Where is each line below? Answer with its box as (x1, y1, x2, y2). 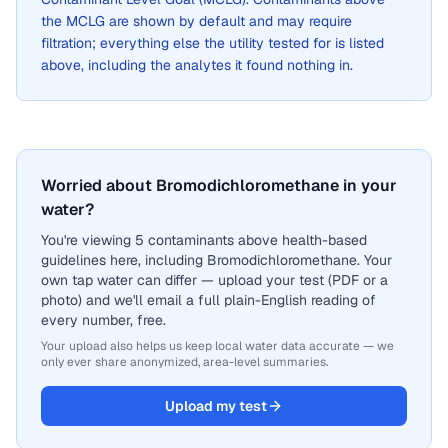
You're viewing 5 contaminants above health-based (41, 231, 367, 249)
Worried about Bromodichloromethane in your (41, 175, 397, 196)
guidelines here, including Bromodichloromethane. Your (41, 251, 392, 269)
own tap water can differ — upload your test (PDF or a (41, 271, 388, 289)
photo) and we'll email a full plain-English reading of (41, 291, 376, 309)
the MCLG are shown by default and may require (41, 12, 352, 30)
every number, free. (41, 311, 166, 329)
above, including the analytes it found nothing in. (41, 56, 353, 74)
